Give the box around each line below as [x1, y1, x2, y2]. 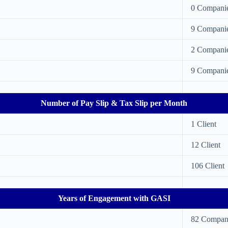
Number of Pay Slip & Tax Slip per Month [41, 99, 187, 107]
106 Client [191, 161, 224, 170]
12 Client [191, 140, 220, 149]
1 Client [191, 120, 216, 128]
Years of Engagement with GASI [58, 194, 170, 203]
